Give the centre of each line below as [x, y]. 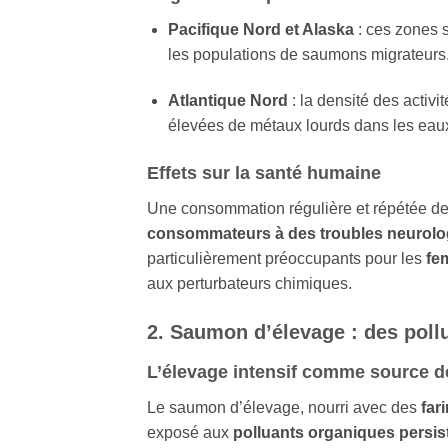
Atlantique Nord [227, 100]
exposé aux [190, 433]
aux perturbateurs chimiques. [249, 283]
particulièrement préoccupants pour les [286, 258]
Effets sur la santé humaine [264, 172]
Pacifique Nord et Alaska [260, 30]
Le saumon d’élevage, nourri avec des [284, 408]
